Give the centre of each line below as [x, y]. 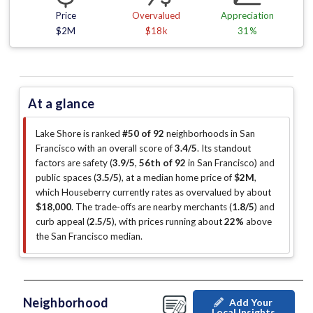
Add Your [250, 303]
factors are [59, 163]
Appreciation [247, 16]
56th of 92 [162, 163]
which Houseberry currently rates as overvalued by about [153, 192]
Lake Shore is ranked [79, 134]
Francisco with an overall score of [105, 148]
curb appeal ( [63, 222]
